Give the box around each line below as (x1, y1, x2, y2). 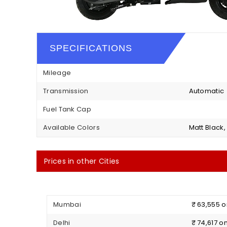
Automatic (188, 86, 224, 96)
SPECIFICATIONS (50, 43, 132, 54)
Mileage (43, 68, 71, 78)
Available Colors (43, 123, 100, 133)
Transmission (43, 86, 89, 96)
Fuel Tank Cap (43, 104, 91, 115)
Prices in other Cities (44, 156, 120, 167)
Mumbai (53, 200, 81, 210)
